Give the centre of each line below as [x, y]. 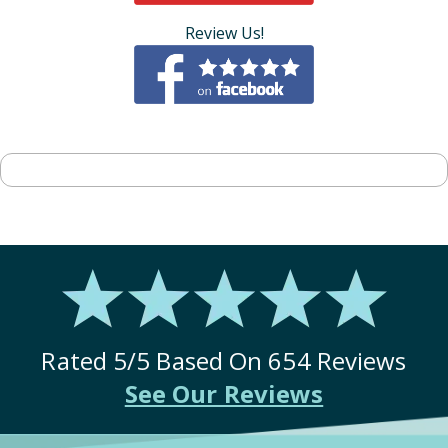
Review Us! [224, 33]
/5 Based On [198, 360]
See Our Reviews [224, 393]
